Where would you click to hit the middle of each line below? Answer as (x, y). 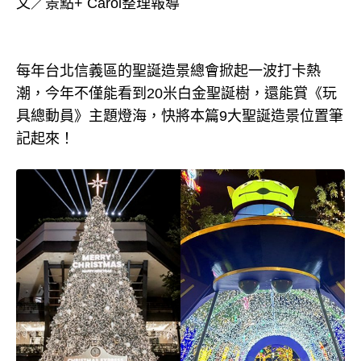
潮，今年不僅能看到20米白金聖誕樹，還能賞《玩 (176, 93)
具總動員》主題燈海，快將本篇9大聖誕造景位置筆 (180, 116)
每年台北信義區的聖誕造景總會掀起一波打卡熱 (168, 71)
